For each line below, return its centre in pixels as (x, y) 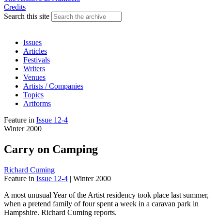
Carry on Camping (51, 149)
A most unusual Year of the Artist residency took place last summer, (106, 195)
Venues (34, 77)
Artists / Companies (53, 86)
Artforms (37, 103)
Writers (34, 69)
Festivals (37, 60)
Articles (35, 51)
